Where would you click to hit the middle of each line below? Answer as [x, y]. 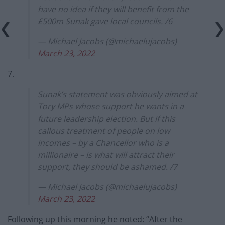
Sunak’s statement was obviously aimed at [118, 94]
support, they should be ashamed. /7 [107, 166]
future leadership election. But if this [106, 118]
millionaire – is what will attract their [106, 154]
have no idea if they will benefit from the [113, 9]
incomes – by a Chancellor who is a [103, 142]
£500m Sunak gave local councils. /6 [105, 21]
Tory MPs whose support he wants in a [111, 106]
